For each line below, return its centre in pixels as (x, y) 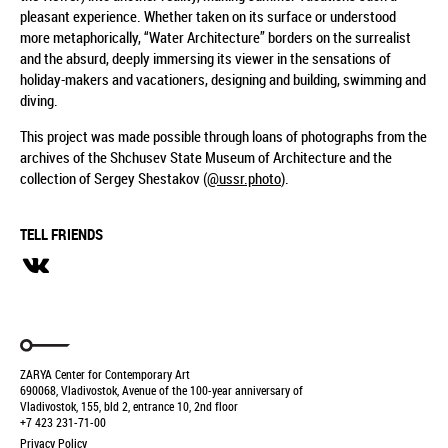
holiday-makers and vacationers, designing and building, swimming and (223, 78)
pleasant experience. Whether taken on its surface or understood (208, 15)
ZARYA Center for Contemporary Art (105, 373)
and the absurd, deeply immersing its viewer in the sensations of (205, 57)
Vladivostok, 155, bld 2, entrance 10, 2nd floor (129, 405)
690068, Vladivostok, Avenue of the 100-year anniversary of (161, 389)
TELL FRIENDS (61, 233)
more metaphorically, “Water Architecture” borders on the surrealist (215, 36)
